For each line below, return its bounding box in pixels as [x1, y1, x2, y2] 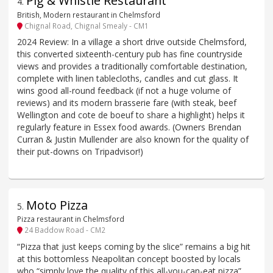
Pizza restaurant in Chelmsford [17, 214, 124, 224]
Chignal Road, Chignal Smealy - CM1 [23, 20, 149, 30]
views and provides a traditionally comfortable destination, [17, 60, 247, 73]
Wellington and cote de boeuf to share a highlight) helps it [17, 109, 245, 121]
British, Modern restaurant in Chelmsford [17, 9, 160, 19]
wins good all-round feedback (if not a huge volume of [17, 85, 231, 97]
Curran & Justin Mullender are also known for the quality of [17, 133, 249, 146]
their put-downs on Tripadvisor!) [17, 146, 143, 158]
